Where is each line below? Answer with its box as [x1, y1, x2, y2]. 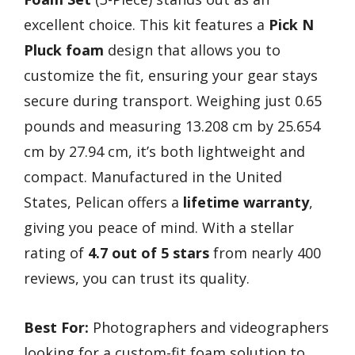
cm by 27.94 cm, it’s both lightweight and [24, 141, 305, 161]
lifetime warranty [183, 192, 309, 212]
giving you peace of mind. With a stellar [24, 217, 294, 237]
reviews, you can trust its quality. [24, 268, 250, 288]
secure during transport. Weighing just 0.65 [24, 90, 322, 110]
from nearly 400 [209, 242, 321, 262]
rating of [24, 242, 88, 262]
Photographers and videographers [89, 318, 329, 338]
